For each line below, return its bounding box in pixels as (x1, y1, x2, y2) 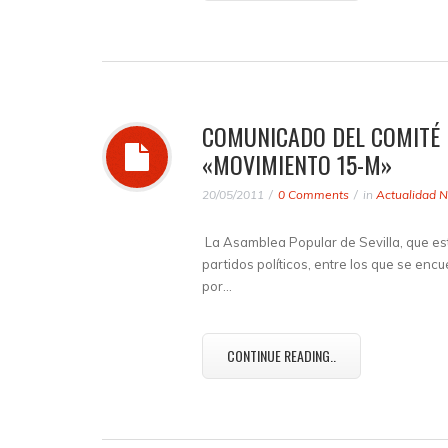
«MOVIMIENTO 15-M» (202, 146, 392, 182)
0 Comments (278, 187, 349, 202)
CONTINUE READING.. (227, 345, 336, 366)
